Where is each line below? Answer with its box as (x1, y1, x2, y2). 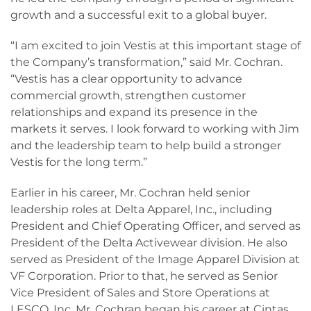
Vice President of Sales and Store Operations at (10, 286, 270, 299)
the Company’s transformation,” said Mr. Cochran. (10, 56, 283, 69)
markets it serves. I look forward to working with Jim (10, 122, 299, 135)
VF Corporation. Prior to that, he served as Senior (10, 269, 278, 283)
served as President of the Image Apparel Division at (10, 253, 300, 266)
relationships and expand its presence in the (10, 106, 258, 119)
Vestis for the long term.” (10, 155, 147, 169)
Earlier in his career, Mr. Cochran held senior (10, 186, 250, 199)
